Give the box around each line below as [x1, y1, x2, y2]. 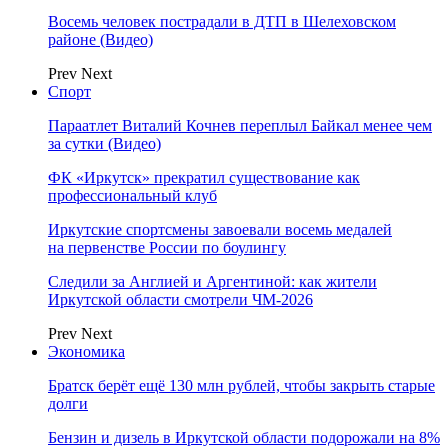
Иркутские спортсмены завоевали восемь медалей [48, 221, 392, 238]
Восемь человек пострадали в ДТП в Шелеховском [48, 13, 396, 30]
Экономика [48, 343, 125, 360]
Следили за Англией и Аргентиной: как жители [48, 273, 377, 290]
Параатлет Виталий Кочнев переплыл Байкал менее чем [48, 117, 432, 134]
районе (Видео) [48, 31, 153, 48]
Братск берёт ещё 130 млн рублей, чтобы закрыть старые [48, 377, 435, 394]
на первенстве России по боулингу [48, 239, 286, 256]
